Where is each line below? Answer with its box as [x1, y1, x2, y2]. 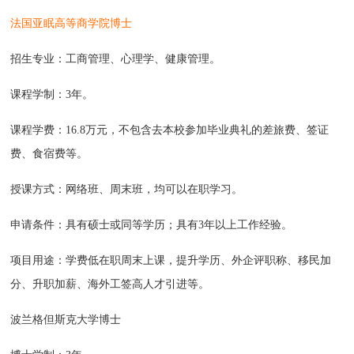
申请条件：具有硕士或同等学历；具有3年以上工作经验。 [10, 219, 293, 232]
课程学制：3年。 [10, 88, 94, 101]
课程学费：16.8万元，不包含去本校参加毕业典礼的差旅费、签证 [10, 124, 330, 137]
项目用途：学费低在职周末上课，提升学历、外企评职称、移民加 [10, 254, 332, 267]
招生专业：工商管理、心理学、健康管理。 [10, 53, 221, 66]
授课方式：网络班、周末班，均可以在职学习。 [10, 183, 243, 196]
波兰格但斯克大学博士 [10, 314, 122, 326]
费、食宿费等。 [10, 148, 88, 160]
